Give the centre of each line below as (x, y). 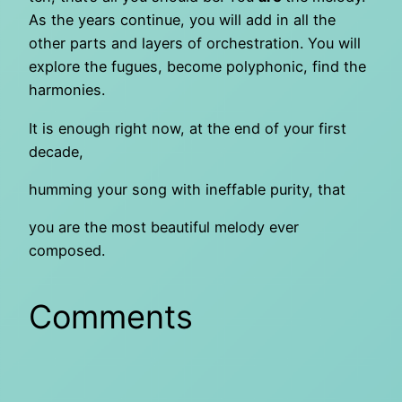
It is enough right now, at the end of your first (188, 128)
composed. (67, 251)
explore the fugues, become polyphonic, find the (197, 67)
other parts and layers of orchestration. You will (195, 44)
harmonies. (67, 90)
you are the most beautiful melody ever (164, 227)
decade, (56, 151)
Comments (111, 317)
